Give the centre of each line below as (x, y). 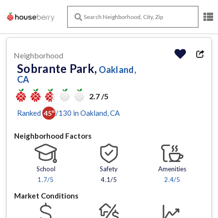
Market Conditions (46, 196)
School (46, 169)
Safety (109, 169)
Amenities (172, 169)
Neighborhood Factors (53, 136)
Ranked (29, 113)
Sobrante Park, (57, 68)
